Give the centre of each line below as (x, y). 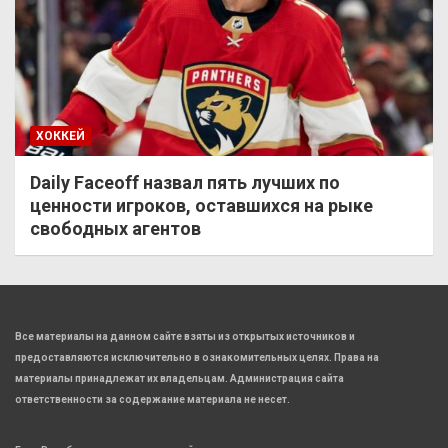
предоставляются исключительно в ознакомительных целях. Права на (197, 358)
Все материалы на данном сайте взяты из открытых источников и (185, 337)
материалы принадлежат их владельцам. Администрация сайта (179, 379)
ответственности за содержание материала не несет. (152, 400)
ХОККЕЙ (60, 136)
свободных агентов (115, 229)
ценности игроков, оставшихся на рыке (201, 206)
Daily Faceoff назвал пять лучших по (185, 183)
